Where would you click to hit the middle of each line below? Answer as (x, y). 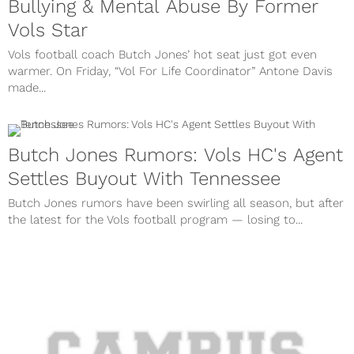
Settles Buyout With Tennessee (144, 179)
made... (27, 88)
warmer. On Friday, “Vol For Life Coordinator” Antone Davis (170, 71)
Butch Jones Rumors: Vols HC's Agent (175, 155)
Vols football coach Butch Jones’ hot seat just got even (162, 55)
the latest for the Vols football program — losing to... (155, 220)
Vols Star (48, 30)
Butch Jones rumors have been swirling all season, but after (176, 203)
